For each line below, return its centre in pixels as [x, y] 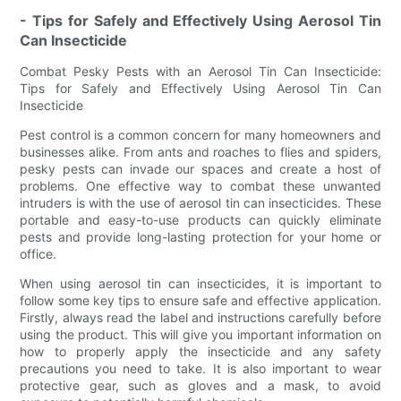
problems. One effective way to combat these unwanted [200, 185]
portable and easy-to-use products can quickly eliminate [200, 219]
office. [38, 253]
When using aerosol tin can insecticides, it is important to [200, 283]
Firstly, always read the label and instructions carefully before [200, 317]
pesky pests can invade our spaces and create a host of [200, 168]
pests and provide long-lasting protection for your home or [200, 236]
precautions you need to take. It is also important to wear [200, 368]
